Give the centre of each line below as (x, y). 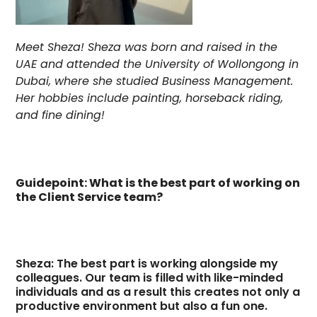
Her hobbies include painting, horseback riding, (150, 98)
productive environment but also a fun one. (142, 306)
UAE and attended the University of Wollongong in (157, 64)
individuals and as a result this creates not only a (158, 292)
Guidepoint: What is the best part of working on (158, 183)
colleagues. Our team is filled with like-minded (150, 277)
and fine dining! (60, 115)
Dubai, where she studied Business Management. (155, 81)
